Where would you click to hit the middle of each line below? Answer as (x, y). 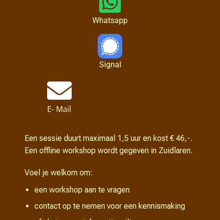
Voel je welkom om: (59, 173)
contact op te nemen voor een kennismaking (110, 206)
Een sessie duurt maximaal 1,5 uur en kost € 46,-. (108, 138)
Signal (110, 64)
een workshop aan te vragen (82, 190)
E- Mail (59, 109)
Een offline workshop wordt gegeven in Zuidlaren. (109, 151)
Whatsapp (110, 20)
